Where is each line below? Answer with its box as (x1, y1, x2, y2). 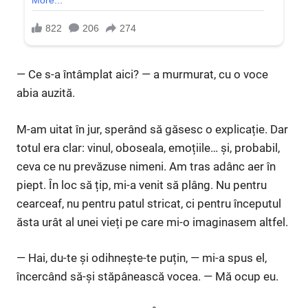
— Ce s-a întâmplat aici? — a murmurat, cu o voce (16, 67, 268, 82)
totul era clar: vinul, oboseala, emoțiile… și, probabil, (16, 140, 280, 155)
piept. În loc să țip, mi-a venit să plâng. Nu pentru (16, 177, 267, 192)
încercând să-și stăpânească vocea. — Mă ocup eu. (16, 269, 278, 284)
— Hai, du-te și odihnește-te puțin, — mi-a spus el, (16, 251, 267, 265)
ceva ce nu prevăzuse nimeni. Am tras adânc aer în (16, 159, 276, 173)
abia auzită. (16, 86, 75, 100)
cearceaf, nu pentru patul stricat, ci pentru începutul (16, 196, 281, 210)
